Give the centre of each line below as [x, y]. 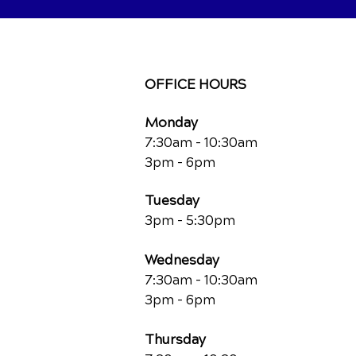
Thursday [175, 339]
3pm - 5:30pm [190, 220]
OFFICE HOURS [195, 84]
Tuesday [172, 200]
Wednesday [182, 260]
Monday [171, 122]
